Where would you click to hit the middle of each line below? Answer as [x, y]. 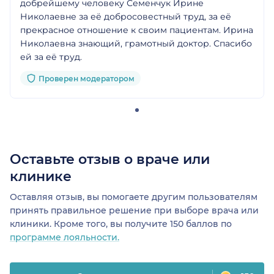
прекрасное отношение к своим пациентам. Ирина [137, 30]
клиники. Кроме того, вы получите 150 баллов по [121, 224]
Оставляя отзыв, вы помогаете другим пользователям [134, 197]
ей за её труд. [51, 57]
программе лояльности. [65, 238]
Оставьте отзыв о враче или [110, 160]
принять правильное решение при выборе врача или [134, 211]
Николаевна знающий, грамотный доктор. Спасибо [136, 44]
